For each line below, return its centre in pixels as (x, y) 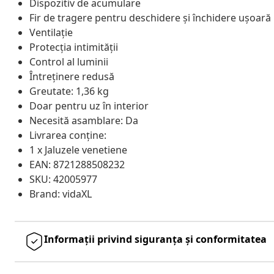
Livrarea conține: (68, 135)
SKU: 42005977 (63, 179)
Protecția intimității (74, 47)
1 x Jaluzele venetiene (78, 150)
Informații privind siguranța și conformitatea (155, 239)
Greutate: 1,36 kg (69, 91)
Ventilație (51, 32)
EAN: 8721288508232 (77, 164)
